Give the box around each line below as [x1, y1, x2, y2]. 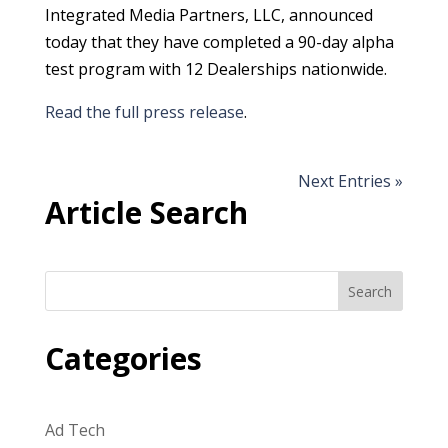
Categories [44, 338, 202, 380]
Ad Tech [44, 419, 105, 442]
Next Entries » [298, 170, 404, 193]
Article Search [44, 192, 248, 234]
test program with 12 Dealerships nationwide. [44, 58, 387, 81]
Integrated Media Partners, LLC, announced [44, 4, 373, 27]
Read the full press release [44, 101, 244, 124]
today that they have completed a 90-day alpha [44, 31, 394, 54]
